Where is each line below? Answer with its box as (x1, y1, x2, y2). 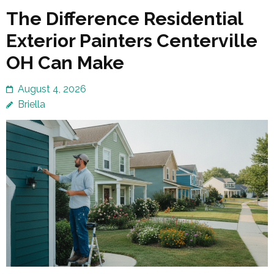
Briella (18, 98, 45, 110)
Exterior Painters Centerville (6, 29, 257, 51)
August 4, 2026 (18, 83, 86, 95)
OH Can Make (6, 51, 124, 73)
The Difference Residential (6, 7, 243, 29)
